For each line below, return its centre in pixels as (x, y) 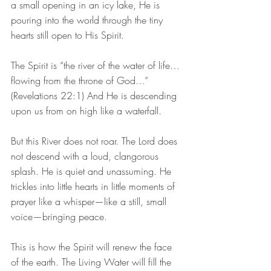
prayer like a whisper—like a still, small (90, 201)
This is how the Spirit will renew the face (93, 247)
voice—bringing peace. (59, 216)
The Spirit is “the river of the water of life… (95, 65)
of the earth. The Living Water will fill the (93, 262)
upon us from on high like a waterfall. (86, 110)
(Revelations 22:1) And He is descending (95, 95)
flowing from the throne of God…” (81, 80)
